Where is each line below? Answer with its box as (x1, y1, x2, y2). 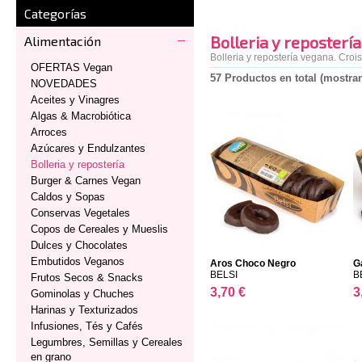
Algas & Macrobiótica (31, 110, 131, 122)
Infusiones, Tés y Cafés (31, 320, 143, 332)
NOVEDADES (31, 78, 97, 90)
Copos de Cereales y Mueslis (31, 223, 168, 235)
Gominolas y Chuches (31, 288, 134, 300)
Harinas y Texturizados (31, 304, 138, 316)
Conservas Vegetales (31, 207, 130, 219)
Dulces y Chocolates (31, 239, 128, 251)
